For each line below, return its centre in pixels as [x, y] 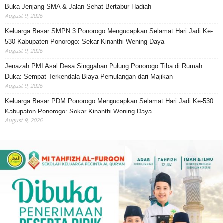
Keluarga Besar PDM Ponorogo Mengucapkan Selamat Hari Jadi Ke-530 [109, 101]
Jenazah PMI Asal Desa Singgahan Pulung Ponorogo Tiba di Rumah [104, 66]
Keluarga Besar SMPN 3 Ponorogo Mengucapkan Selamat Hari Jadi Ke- [109, 31]
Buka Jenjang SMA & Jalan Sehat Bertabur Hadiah [78, 6]
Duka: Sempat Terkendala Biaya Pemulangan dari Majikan [89, 76]
